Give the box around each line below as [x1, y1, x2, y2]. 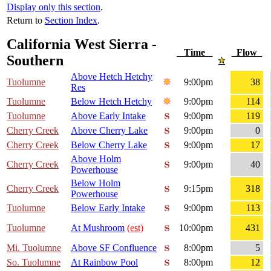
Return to [7, 15, 45, 26]
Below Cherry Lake [71, 140, 147, 151]
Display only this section [7, 2, 100, 13]
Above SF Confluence [71, 243, 157, 253]
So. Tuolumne [7, 257, 60, 268]
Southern [7, 53, 64, 69]
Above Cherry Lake [71, 125, 148, 136]
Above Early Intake [71, 111, 146, 122]
